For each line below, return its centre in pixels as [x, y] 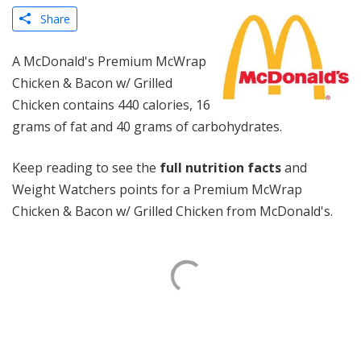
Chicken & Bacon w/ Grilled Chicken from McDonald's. [172, 211]
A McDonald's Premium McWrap [109, 61]
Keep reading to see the [86, 168]
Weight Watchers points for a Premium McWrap [157, 189]
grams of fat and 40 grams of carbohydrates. [147, 127]
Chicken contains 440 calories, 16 [111, 105]
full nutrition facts [220, 168]
